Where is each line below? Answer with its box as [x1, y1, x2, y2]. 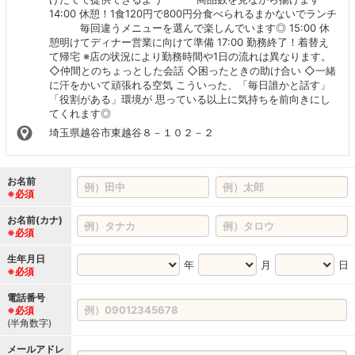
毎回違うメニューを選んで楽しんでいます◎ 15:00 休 [48, 21, 330, 34]
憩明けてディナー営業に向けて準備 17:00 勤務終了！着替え [48, 35, 329, 48]
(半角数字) [7, 316, 52, 329]
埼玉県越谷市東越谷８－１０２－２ [48, 125, 214, 139]
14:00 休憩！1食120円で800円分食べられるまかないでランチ [48, 6, 337, 20]
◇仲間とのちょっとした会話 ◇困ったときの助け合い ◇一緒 [48, 63, 336, 77]
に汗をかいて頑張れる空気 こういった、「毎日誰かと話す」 [48, 78, 330, 91]
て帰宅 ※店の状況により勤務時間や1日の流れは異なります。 [48, 49, 331, 63]
